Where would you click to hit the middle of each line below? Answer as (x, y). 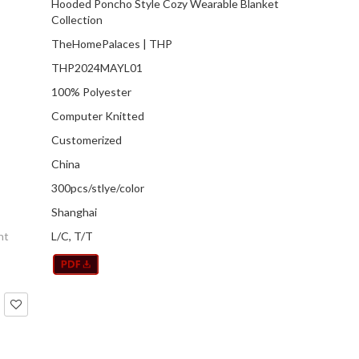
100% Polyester (91, 92)
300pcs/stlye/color (98, 188)
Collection (77, 20)
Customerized (87, 140)
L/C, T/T (72, 236)
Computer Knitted (98, 116)
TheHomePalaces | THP (112, 44)
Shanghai (74, 212)
